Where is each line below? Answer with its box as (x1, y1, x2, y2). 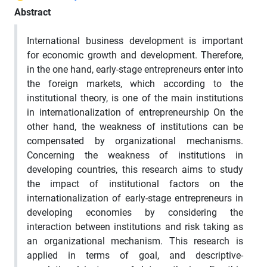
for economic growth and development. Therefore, (27, 49, 243, 61)
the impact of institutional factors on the (27, 178, 243, 190)
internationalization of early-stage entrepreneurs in (27, 192, 243, 204)
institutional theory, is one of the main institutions (27, 92, 243, 104)
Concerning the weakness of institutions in (27, 149, 243, 161)
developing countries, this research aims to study (27, 163, 243, 175)
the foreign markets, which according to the (27, 77, 243, 89)
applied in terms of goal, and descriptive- (27, 249, 243, 261)
